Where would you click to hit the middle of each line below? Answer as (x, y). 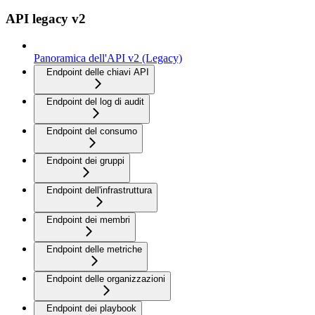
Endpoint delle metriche (94, 250)
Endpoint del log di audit (95, 102)
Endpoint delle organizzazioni (106, 279)
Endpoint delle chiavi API (98, 72)
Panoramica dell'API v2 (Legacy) (108, 58)
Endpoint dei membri (88, 220)
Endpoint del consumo (92, 131)
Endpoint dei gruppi (85, 161)
